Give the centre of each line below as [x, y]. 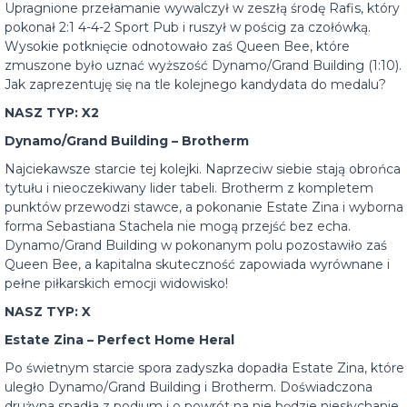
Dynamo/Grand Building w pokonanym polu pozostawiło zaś [196, 245]
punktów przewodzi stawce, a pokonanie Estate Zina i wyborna [204, 207]
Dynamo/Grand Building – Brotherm [127, 141]
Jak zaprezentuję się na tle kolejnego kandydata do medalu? [195, 84]
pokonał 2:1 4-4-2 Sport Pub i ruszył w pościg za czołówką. [188, 27]
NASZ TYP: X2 [52, 113]
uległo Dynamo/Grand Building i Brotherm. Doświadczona [189, 387]
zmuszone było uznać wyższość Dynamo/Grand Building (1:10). [203, 65]
